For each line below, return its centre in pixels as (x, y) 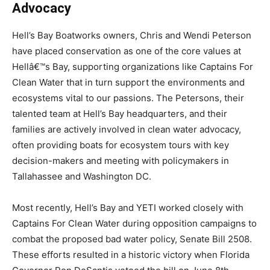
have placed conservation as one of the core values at (127, 51)
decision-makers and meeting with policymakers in (121, 160)
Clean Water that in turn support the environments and (128, 82)
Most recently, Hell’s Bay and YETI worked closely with (128, 207)
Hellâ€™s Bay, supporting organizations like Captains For (133, 66)
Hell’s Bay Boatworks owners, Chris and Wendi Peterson (132, 35)
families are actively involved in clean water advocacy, (127, 129)
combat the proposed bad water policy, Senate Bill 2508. (132, 239)
